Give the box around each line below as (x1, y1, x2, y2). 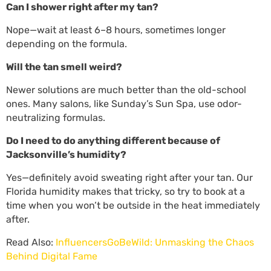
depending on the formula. (6, 38, 129, 50)
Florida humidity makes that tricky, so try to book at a (6, 186, 245, 197)
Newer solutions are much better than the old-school (6, 84, 246, 96)
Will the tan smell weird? (6, 61, 122, 73)
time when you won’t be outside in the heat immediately (6, 200, 260, 211)
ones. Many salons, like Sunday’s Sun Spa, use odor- (6, 98, 242, 109)
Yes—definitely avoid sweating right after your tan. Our (6, 172, 253, 183)
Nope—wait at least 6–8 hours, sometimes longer (6, 24, 226, 36)
